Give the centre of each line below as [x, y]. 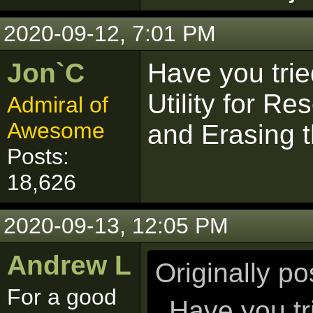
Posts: [38, 156]
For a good [62, 297]
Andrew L [69, 265]
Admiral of [58, 105]
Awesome [56, 131]
